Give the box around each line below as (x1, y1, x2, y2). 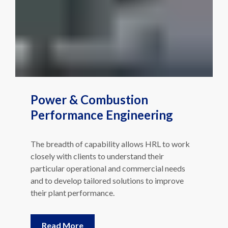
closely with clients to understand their (31, 147, 164, 157)
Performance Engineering (31, 103, 173, 118)
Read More (42, 216, 83, 226)
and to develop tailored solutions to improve (31, 171, 184, 181)
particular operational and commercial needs (31, 159, 185, 169)
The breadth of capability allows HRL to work (31, 134, 190, 145)
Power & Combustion (31, 88, 148, 103)
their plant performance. (31, 183, 115, 193)
